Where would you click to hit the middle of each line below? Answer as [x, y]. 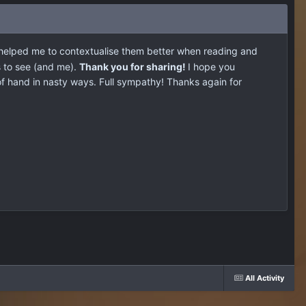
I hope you [211, 66]
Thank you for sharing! [134, 66]
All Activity [265, 278]
